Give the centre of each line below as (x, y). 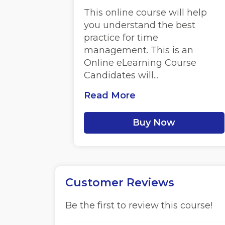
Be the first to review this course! (139, 205)
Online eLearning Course (140, 63)
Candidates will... (121, 75)
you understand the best (139, 25)
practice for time (121, 38)
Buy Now (154, 123)
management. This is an (138, 50)
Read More (109, 95)
